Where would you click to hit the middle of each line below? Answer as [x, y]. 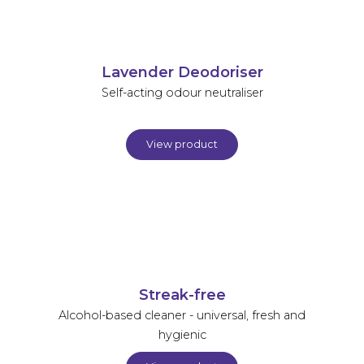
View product [182, 144]
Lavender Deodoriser [182, 71]
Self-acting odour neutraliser [182, 92]
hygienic [182, 334]
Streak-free [182, 294]
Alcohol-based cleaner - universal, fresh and [182, 315]
